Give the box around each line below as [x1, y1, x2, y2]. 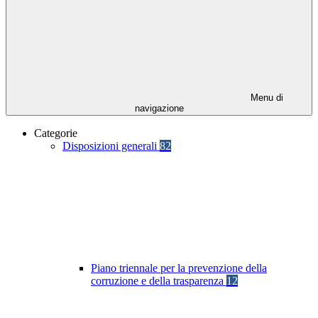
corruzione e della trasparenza [91, 275, 226, 287]
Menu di [248, 92, 283, 104]
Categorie [34, 127, 77, 140]
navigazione [134, 103, 184, 114]
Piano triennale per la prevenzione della [91, 262, 267, 275]
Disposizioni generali [62, 140, 160, 153]
